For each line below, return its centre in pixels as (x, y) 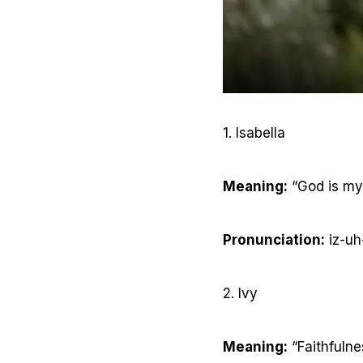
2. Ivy (240, 294)
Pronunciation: (274, 240)
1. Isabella (254, 133)
